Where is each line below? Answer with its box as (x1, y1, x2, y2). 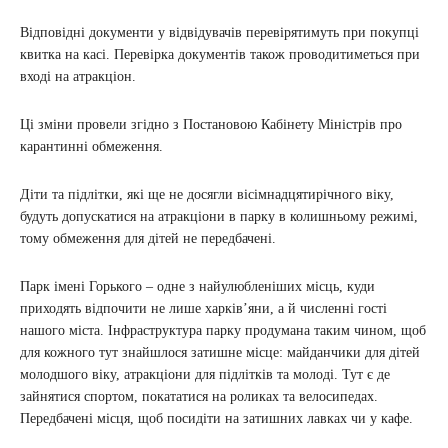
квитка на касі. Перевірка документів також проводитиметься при (20, 46, 420, 62)
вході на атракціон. (20, 68, 136, 84)
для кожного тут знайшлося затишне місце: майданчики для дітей (20, 344, 420, 360)
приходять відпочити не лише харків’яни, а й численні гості (20, 300, 387, 316)
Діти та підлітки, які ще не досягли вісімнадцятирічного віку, (20, 186, 394, 202)
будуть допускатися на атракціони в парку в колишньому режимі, (20, 208, 418, 224)
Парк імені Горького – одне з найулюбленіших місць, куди (20, 278, 375, 294)
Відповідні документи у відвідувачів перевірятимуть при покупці (20, 24, 419, 40)
